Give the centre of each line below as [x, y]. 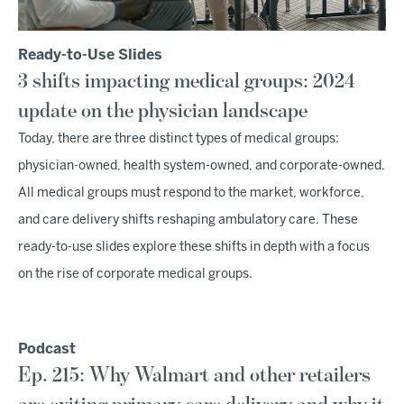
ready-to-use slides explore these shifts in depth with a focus [194, 248]
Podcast [47, 350]
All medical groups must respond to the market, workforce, [191, 194]
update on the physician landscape [163, 111]
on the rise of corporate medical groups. [135, 275]
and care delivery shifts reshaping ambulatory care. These [188, 221]
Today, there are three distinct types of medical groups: [179, 140]
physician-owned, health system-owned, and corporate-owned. [202, 167]
